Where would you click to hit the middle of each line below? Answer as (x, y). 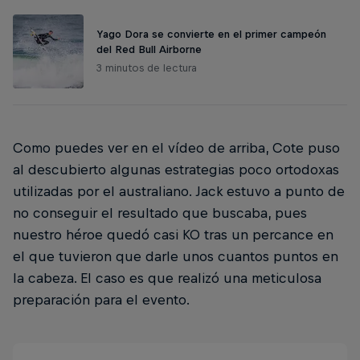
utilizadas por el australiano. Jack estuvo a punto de (179, 191)
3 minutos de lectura (147, 68)
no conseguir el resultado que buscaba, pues (160, 213)
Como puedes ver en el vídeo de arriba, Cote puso (176, 147)
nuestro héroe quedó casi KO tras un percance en (173, 234)
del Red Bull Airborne (149, 50)
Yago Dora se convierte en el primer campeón (211, 35)
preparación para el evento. (101, 299)
